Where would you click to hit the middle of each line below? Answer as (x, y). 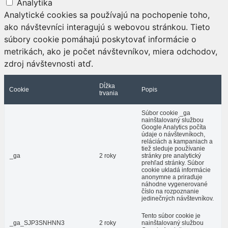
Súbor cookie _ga (166, 113)
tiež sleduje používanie (173, 149)
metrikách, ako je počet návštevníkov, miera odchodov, (111, 52)
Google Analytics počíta (174, 127)
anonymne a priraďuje (172, 177)
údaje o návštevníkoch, (173, 135)
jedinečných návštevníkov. (178, 199)
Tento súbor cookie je (171, 216)
